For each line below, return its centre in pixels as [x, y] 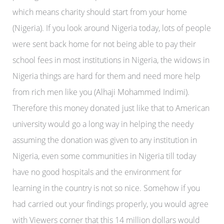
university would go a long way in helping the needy [103, 124]
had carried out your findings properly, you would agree [110, 204]
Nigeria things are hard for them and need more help [106, 76]
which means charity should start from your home [99, 12]
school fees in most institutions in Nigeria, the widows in [111, 60]
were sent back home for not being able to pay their [104, 44]
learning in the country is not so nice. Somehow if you [106, 188]
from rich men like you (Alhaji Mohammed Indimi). [101, 92]
